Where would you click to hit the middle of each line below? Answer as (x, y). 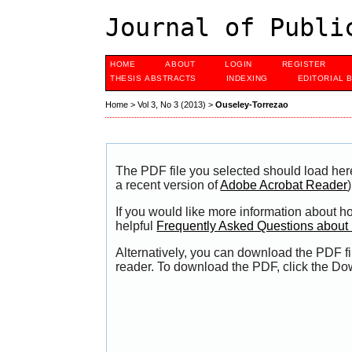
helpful (136, 226)
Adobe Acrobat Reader (284, 185)
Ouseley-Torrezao (252, 105)
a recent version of (168, 185)
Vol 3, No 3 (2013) (172, 105)
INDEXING (247, 78)
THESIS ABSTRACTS (153, 78)
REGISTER (304, 64)
